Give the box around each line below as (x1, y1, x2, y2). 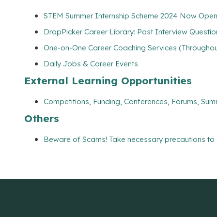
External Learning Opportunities (24, 74, 192, 87)
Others (24, 112, 59, 125)
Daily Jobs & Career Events (44, 59, 138, 68)
